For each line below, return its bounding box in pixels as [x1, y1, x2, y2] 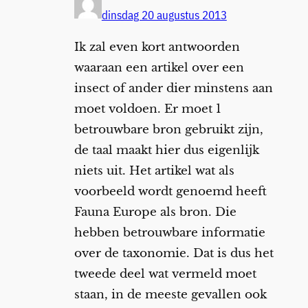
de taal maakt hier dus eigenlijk [74, 142, 259, 157]
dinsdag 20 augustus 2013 [101, 7, 227, 23]
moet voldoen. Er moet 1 [74, 101, 221, 116]
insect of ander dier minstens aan [74, 80, 273, 96]
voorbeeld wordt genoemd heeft [74, 184, 267, 199]
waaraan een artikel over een [74, 60, 244, 75]
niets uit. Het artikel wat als [74, 163, 234, 178]
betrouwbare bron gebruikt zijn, [74, 122, 263, 137]
